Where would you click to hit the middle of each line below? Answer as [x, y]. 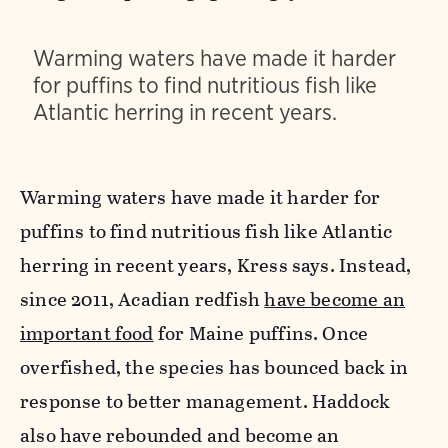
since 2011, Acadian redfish [142, 300]
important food [87, 334]
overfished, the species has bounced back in [214, 368]
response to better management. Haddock [205, 402]
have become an [334, 300]
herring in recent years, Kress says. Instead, [216, 266]
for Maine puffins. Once [261, 334]
